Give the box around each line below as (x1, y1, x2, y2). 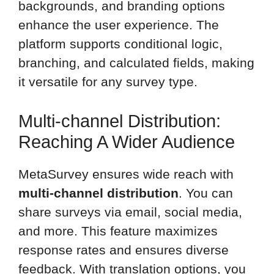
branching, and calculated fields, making (18, 56, 254, 70)
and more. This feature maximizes (18, 223, 218, 238)
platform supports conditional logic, (18, 37, 223, 51)
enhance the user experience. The (18, 18, 219, 32)
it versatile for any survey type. (18, 75, 198, 89)
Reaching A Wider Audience (18, 131, 235, 152)
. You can (179, 185, 233, 200)
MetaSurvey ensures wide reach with (18, 166, 234, 181)
